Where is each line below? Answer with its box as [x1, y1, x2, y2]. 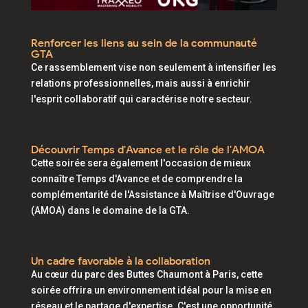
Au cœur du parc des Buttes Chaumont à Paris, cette [30, 269, 263, 280]
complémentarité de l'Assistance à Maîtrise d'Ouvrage [30, 189, 274, 200]
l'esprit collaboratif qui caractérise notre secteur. [30, 93, 252, 104]
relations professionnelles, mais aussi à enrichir [30, 78, 250, 89]
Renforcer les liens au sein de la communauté [30, 36, 257, 49]
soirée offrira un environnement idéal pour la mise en [30, 285, 272, 296]
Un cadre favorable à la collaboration [30, 254, 210, 267]
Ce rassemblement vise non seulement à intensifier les [30, 62, 276, 73]
